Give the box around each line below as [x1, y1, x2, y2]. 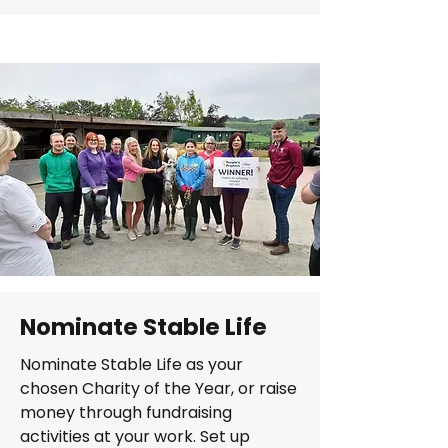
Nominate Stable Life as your [20, 353, 243, 376]
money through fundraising [20, 401, 232, 424]
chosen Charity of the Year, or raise [20, 377, 297, 400]
